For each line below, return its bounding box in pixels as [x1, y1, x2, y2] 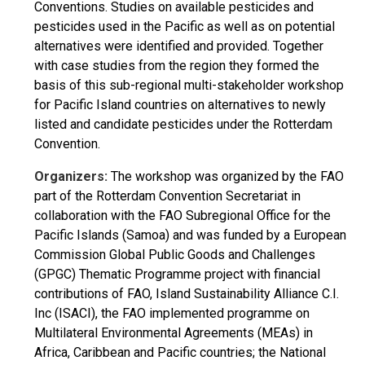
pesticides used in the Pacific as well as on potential [34, 19, 335, 34]
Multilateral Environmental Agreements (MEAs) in [34, 325, 313, 341]
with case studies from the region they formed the [34, 58, 319, 73]
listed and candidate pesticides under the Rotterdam [34, 117, 332, 132]
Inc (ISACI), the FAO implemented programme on [34, 306, 310, 321]
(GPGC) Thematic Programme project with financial [34, 266, 320, 282]
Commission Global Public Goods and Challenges [34, 247, 315, 262]
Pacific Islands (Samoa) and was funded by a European [34, 227, 346, 243]
